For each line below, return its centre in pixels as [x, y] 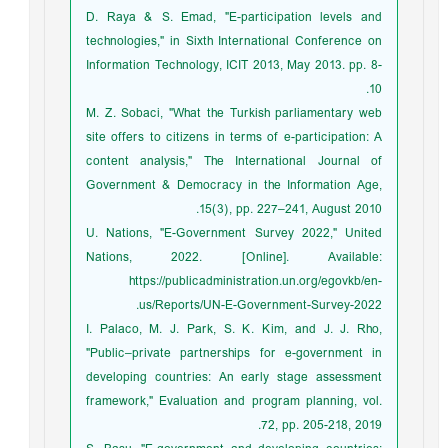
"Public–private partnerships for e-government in [239, 353]
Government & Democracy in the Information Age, [239, 185]
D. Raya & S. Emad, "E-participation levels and [239, 17]
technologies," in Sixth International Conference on [239, 41]
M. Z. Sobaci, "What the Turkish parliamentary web [239, 113]
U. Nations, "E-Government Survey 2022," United [239, 233]
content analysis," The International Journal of [239, 161]
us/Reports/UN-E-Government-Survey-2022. [265, 305]
